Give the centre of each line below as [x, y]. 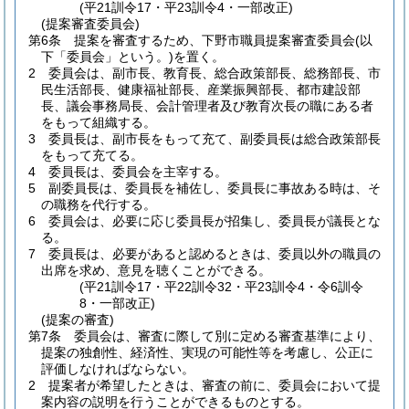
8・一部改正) [118, 303]
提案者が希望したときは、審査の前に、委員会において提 [215, 385]
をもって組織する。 [99, 122]
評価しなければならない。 [118, 369]
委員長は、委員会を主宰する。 [138, 172]
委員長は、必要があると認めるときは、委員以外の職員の [215, 254]
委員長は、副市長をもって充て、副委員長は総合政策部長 [215, 139]
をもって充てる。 [92, 155]
